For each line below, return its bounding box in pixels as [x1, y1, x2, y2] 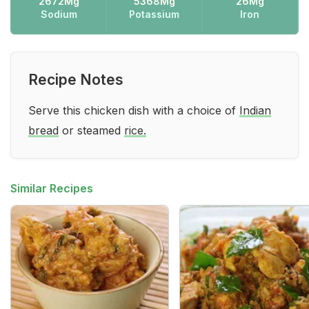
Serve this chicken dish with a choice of [28, 103, 239, 117]
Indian [239, 103, 271, 117]
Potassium [129, 8, 180, 20]
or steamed [59, 123, 124, 137]
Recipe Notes [28, 71, 123, 88]
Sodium [40, 8, 77, 20]
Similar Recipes [10, 181, 93, 195]
